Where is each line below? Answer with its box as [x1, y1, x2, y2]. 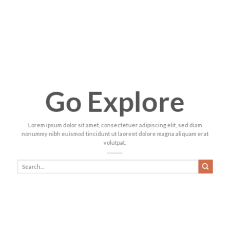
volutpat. [103, 139, 126, 146]
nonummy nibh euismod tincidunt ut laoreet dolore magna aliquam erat [21, 130, 209, 137]
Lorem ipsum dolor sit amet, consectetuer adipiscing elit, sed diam [28, 121, 202, 128]
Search [16, 159, 34, 166]
